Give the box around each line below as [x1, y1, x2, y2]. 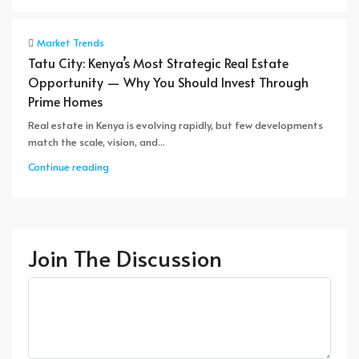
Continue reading [28, 159, 109, 174]
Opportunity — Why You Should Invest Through [28, 73, 309, 91]
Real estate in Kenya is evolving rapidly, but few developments [28, 118, 323, 132]
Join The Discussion [28, 242, 222, 273]
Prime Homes [28, 92, 103, 110]
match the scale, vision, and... [28, 135, 165, 149]
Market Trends [37, 36, 104, 49]
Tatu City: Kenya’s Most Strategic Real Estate [28, 54, 288, 71]
